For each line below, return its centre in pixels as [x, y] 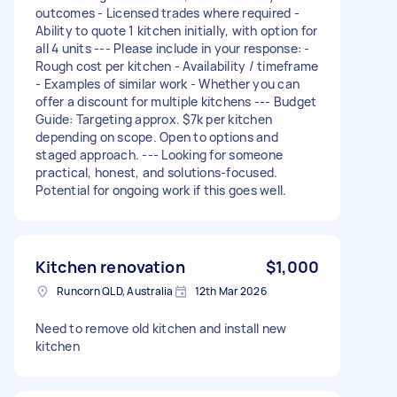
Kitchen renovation [110, 266]
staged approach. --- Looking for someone [159, 154]
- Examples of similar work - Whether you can [167, 83]
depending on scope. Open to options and [157, 136]
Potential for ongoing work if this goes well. [161, 190]
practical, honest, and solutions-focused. [157, 172]
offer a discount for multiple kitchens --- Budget [176, 101]
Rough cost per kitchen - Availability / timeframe [177, 66]
